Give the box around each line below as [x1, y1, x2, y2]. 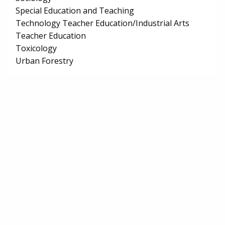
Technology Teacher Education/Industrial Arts [16, 18, 189, 29]
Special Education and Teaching [16, 5, 134, 17]
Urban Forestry [16, 55, 73, 67]
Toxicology [16, 43, 57, 54]
